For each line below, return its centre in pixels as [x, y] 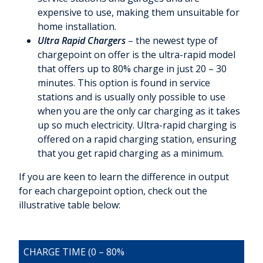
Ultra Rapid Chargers [83, 41]
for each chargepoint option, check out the [113, 191]
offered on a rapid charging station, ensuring [137, 139]
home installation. [77, 27]
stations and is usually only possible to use [131, 97]
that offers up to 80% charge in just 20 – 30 [132, 69]
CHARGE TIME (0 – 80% [74, 252]
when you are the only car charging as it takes [139, 111]
